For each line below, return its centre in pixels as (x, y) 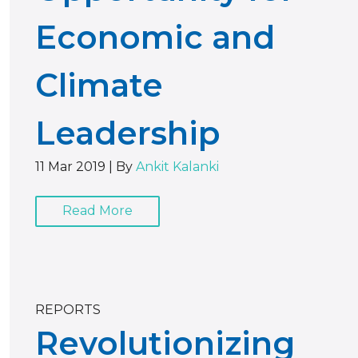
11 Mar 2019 (70, 166)
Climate (99, 85)
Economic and (155, 37)
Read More (97, 211)
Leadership (127, 133)
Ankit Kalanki (177, 166)
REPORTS (68, 309)
